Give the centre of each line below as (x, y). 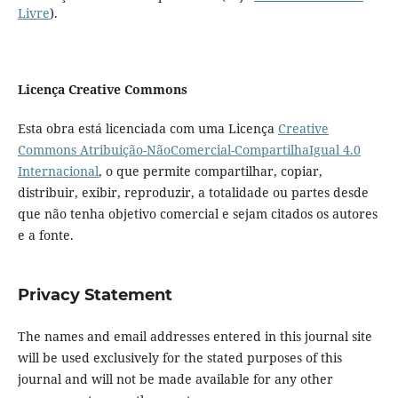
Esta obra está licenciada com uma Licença (147, 129)
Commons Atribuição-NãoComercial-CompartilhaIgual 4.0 (189, 150)
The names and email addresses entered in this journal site (195, 337)
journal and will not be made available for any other (175, 379)
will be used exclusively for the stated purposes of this (179, 358)
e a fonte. (45, 235)
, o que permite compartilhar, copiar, (210, 171)
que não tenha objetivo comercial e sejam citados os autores (197, 214)
